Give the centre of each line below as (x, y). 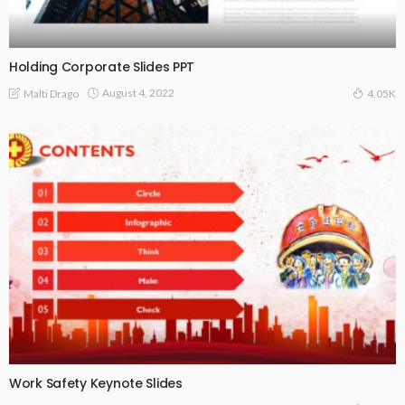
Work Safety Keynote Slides (96, 384)
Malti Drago (51, 93)
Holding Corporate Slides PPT (102, 66)
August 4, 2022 (138, 93)
